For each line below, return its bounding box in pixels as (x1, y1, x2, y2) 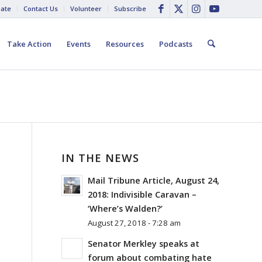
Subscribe (114, 4, 146, 13)
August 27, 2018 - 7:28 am (88, 218, 181, 228)
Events (66, 39, 91, 49)
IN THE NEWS (61, 150, 140, 165)
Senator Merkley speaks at (88, 238, 200, 249)
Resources (105, 39, 144, 49)
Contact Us (23, 4, 58, 13)
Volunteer (70, 4, 102, 13)
